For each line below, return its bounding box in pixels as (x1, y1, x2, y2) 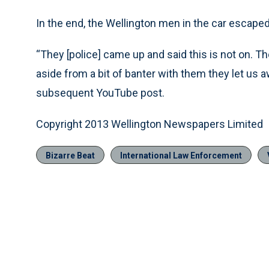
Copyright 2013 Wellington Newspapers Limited (36, 118, 263, 130)
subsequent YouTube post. (36, 86, 165, 99)
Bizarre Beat (46, 151, 95, 160)
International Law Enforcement (120, 151, 242, 160)
